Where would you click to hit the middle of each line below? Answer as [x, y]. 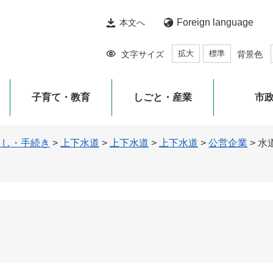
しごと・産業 [163, 97]
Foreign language [215, 22]
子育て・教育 [61, 97]
